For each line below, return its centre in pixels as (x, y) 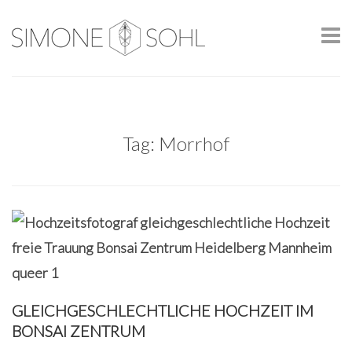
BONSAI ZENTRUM (79, 331)
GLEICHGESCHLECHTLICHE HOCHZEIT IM (163, 310)
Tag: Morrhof (176, 143)
